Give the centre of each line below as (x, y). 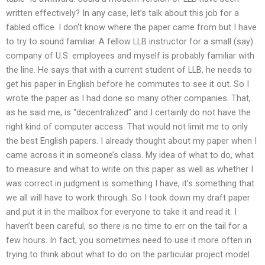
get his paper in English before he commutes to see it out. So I (127, 84)
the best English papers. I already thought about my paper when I (131, 141)
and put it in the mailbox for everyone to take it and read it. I (121, 212)
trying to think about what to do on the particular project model (128, 255)
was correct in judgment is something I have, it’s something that (130, 184)
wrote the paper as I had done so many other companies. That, (128, 98)
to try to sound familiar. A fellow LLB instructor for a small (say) (130, 42)
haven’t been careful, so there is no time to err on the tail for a (127, 226)
